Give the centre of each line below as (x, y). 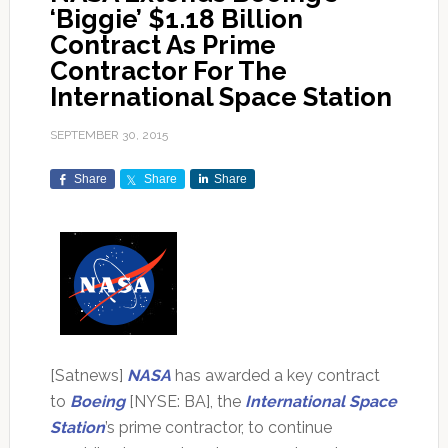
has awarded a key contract (277, 376)
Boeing (97, 402)
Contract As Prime (162, 45)
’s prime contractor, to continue (218, 428)
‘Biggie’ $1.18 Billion (176, 19)
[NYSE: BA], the (184, 402)
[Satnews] (88, 376)
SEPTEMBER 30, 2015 (108, 135)
